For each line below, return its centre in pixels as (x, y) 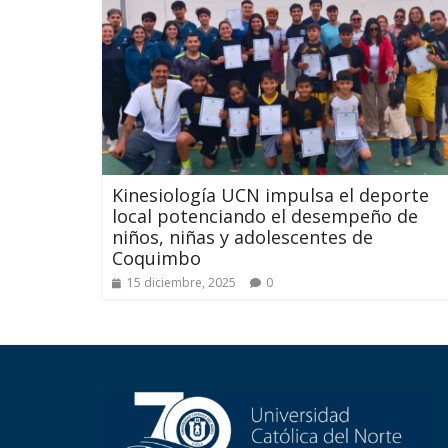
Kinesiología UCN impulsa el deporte (270, 194)
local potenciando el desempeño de (265, 215)
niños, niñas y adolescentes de (242, 236)
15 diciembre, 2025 (181, 282)
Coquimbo (156, 257)
